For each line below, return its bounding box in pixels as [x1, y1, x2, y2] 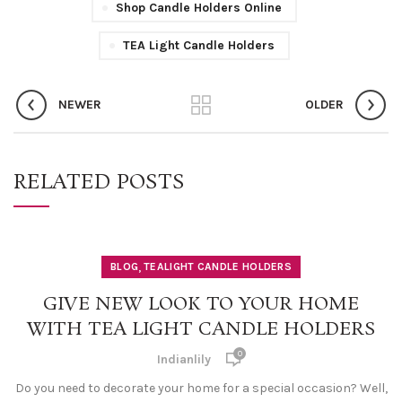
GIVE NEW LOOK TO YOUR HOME [43, 292, 359, 317]
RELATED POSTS [13, 169, 185, 197]
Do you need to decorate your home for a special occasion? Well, [14, 380, 388, 396]
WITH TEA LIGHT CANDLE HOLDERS [27, 317, 375, 342]
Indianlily [157, 352, 211, 367]
